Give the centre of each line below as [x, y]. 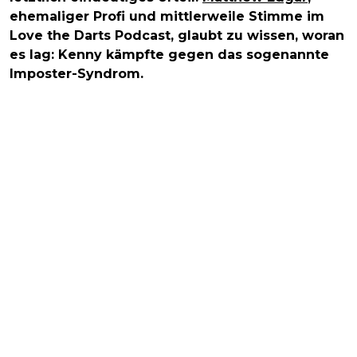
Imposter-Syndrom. [76, 74]
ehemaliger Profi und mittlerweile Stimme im [167, 17]
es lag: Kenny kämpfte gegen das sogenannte [169, 55]
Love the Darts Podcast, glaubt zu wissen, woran [177, 36]
